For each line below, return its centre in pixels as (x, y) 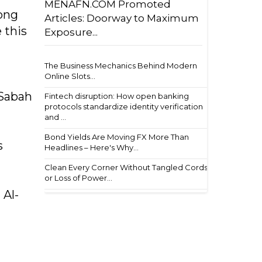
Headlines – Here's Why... (92, 147)
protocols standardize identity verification (124, 106)
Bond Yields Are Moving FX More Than (117, 137)
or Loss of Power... (78, 178)
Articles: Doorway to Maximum (122, 18)
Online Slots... (70, 76)
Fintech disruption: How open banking (117, 96)
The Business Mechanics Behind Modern (121, 65)
